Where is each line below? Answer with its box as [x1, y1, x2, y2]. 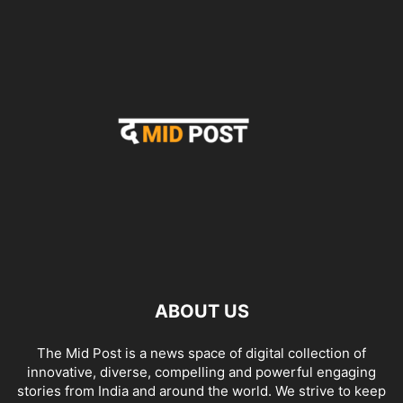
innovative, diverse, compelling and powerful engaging [27, 363, 376, 381]
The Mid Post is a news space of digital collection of [37, 345, 366, 362]
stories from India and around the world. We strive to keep [17, 382, 386, 399]
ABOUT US [154, 300, 249, 322]
